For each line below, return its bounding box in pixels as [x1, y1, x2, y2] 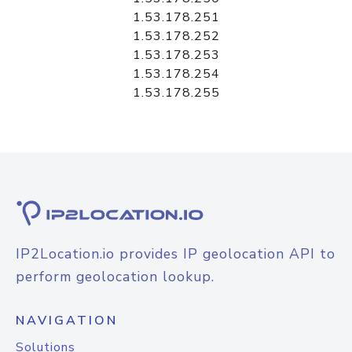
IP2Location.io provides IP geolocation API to [16, 244, 335, 263]
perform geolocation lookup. [16, 267, 214, 286]
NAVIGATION [16, 312, 118, 329]
